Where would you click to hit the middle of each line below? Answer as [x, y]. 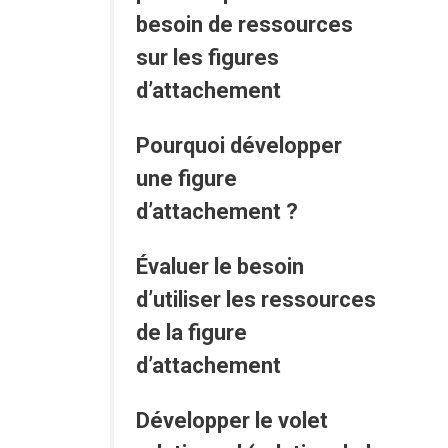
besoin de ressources [244, 25]
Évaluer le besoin [219, 267]
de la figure [191, 333]
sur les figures [207, 58]
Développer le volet [231, 421]
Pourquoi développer [238, 146]
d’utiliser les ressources [255, 300]
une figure [186, 179]
